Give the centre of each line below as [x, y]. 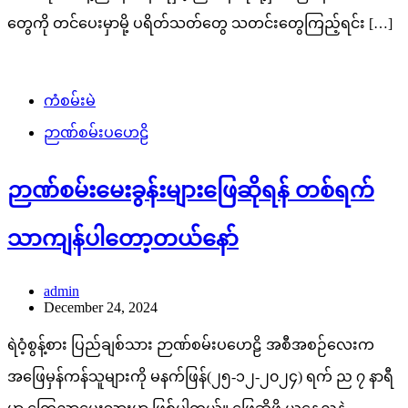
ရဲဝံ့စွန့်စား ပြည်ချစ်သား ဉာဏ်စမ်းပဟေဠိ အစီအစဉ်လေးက [191, 345]
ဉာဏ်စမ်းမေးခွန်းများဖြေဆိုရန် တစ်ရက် [191, 191]
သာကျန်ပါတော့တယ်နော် [123, 239]
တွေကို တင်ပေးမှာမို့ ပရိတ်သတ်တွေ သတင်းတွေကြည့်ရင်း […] [200, 24]
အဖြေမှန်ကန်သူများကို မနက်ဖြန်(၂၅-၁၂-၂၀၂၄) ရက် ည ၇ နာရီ [200, 377]
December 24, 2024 [101, 308]
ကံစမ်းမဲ [70, 101]
